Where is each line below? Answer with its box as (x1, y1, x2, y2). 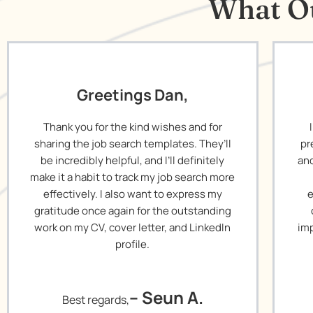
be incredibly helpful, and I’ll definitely (41, 153, 225, 168)
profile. (115, 237, 150, 252)
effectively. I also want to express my (43, 187, 222, 201)
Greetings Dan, (76, 85, 189, 105)
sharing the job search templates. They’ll (34, 136, 231, 151)
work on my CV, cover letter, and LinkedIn (34, 220, 231, 235)
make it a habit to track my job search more (30, 170, 235, 184)
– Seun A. (129, 286, 203, 309)
